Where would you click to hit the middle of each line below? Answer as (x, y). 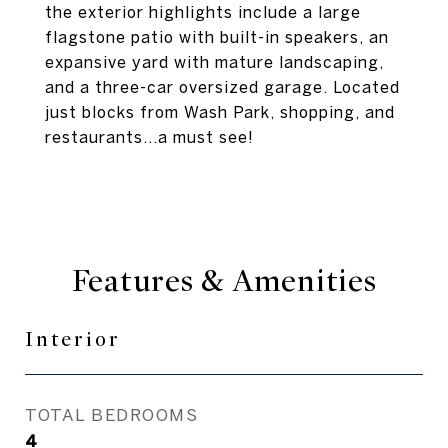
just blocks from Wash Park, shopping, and (220, 112)
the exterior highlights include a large (203, 12)
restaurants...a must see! (149, 137)
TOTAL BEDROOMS (111, 414)
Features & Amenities (224, 281)
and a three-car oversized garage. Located (222, 87)
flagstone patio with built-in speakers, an (217, 37)
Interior (73, 339)
